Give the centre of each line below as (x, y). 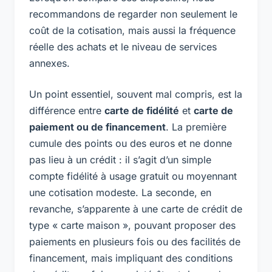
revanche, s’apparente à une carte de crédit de (136, 209)
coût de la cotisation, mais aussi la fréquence (132, 30)
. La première (196, 127)
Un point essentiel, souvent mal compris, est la (136, 94)
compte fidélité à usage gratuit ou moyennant (133, 176)
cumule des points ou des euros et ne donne (131, 143)
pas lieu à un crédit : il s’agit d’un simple (120, 159)
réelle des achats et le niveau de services (123, 46)
